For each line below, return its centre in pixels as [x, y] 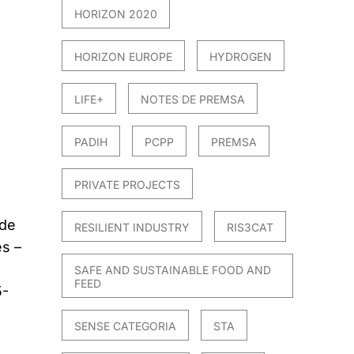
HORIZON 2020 [116, 14]
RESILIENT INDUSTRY [132, 228]
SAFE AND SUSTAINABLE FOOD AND [173, 270]
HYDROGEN [241, 57]
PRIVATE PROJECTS [128, 185]
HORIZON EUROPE [124, 57]
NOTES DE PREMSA [193, 100]
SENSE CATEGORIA [126, 326]
